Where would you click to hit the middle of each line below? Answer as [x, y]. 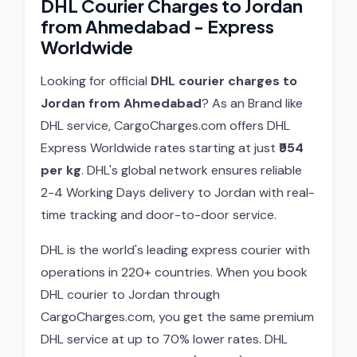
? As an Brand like [252, 103]
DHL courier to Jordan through [130, 294]
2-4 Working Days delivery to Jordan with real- [178, 192]
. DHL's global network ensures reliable [192, 170]
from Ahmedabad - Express [157, 26]
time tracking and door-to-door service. [159, 215]
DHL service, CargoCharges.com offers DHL [165, 126]
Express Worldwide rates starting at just [160, 148]
